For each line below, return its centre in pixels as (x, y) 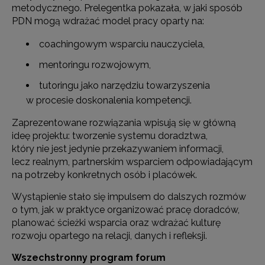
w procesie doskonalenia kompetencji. (109, 101)
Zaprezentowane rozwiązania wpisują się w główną (124, 123)
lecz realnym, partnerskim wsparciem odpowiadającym (132, 162)
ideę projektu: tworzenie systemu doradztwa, (110, 136)
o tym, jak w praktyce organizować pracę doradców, (126, 210)
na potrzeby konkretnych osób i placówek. (104, 175)
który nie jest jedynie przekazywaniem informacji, (118, 149)
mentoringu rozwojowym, (95, 65)
